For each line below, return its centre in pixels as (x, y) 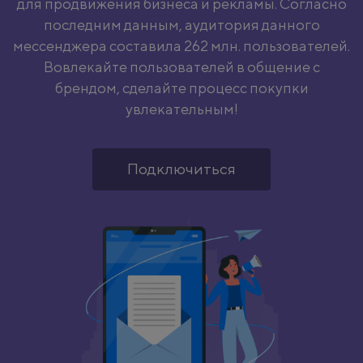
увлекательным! (181, 109)
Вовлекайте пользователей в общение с (181, 67)
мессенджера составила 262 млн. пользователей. (181, 46)
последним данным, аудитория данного (181, 25)
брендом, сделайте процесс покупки (181, 88)
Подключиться (181, 168)
